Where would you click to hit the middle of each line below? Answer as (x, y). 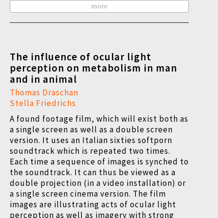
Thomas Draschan (44, 92)
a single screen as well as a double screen (91, 129)
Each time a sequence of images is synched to (99, 162)
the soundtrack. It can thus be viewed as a (93, 172)
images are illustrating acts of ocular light (93, 204)
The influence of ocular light (81, 57)
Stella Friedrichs (43, 103)
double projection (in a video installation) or (98, 183)
